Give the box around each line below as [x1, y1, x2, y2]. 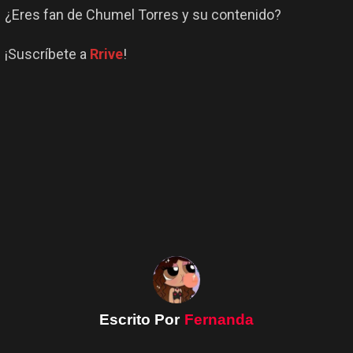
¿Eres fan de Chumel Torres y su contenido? [5, 6, 281, 24]
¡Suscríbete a [5, 46, 90, 63]
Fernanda [184, 311, 255, 329]
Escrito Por [98, 311, 184, 329]
